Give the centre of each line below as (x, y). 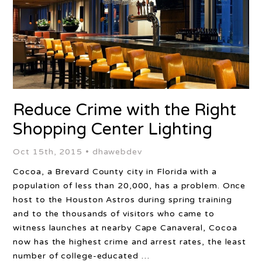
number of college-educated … (81, 256)
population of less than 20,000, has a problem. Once (130, 186)
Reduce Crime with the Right (125, 110)
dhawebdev (117, 152)
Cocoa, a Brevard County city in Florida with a (115, 172)
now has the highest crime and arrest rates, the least (130, 242)
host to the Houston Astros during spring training (123, 200)
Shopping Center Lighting (113, 129)
